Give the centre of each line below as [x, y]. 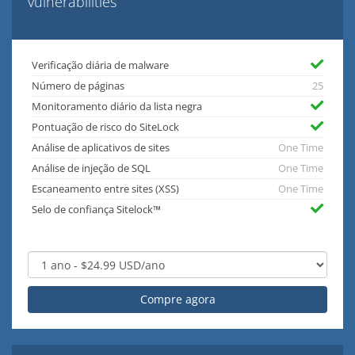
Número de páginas [78, 86]
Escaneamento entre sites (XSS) [105, 189]
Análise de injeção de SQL [91, 169]
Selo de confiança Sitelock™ [96, 210]
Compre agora [177, 300]
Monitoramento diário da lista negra [117, 107]
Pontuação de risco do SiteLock [105, 128]
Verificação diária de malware [100, 66]
